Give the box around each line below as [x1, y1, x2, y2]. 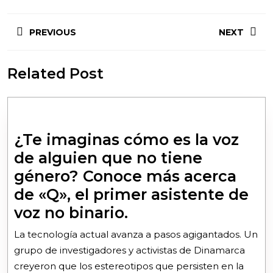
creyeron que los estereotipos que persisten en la [14, 260, 244, 272]
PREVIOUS [29, 27, 76, 38]
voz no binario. [14, 203, 128, 222]
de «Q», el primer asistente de [14, 185, 249, 204]
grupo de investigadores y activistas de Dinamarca [14, 244, 245, 256]
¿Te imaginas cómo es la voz [14, 130, 239, 149]
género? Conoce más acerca [14, 166, 236, 185]
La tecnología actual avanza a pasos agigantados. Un [14, 228, 258, 240]
